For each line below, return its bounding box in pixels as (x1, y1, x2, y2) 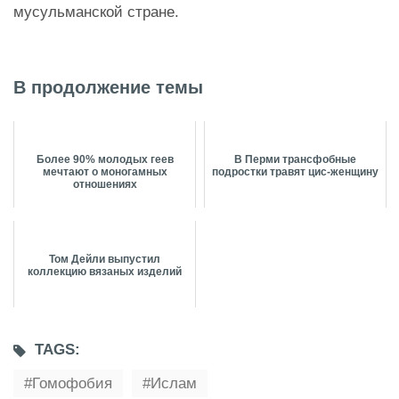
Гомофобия (32, 375, 112, 393)
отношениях (72, 178, 137, 191)
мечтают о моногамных (42, 166, 167, 179)
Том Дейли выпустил (49, 253, 160, 266)
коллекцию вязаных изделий (28, 265, 182, 279)
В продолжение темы (13, 77, 203, 98)
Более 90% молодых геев (36, 153, 174, 167)
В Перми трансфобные (234, 153, 356, 167)
